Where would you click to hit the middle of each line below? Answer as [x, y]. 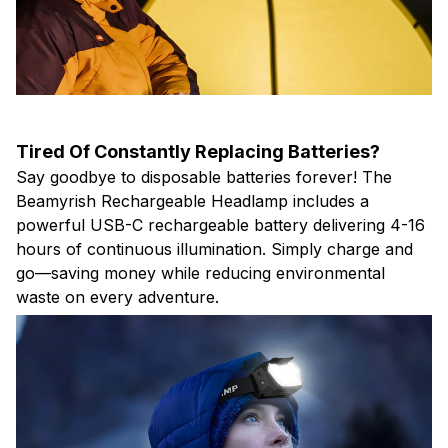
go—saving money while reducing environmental [200, 272]
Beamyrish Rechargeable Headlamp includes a [192, 200]
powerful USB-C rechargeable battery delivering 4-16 [220, 224]
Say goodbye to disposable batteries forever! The [204, 176]
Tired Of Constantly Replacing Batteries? [198, 151]
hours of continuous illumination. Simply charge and [214, 248]
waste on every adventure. [117, 296]
